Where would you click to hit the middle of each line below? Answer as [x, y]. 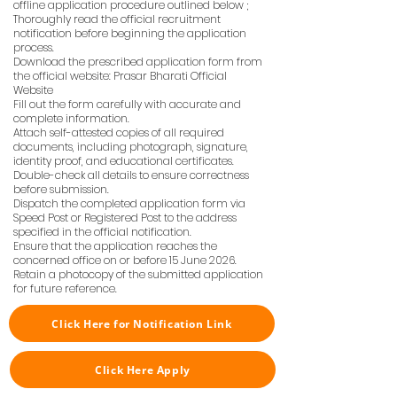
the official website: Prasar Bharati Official [120, 76]
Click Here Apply [143, 370]
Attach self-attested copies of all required [119, 132]
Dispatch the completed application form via [129, 203]
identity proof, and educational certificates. [124, 161]
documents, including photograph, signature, [131, 147]
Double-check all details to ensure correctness [131, 175]
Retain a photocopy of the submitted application [138, 274]
